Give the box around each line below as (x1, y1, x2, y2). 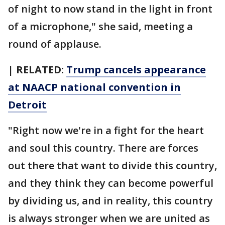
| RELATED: (8, 63, 66, 76)
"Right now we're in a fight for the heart (8, 124, 204, 137)
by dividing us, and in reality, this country (8, 194, 213, 207)
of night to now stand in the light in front (8, 2, 212, 16)
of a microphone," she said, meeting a (8, 20, 193, 33)
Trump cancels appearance (66, 63, 206, 76)
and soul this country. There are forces (8, 141, 198, 155)
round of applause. (8, 37, 104, 51)
